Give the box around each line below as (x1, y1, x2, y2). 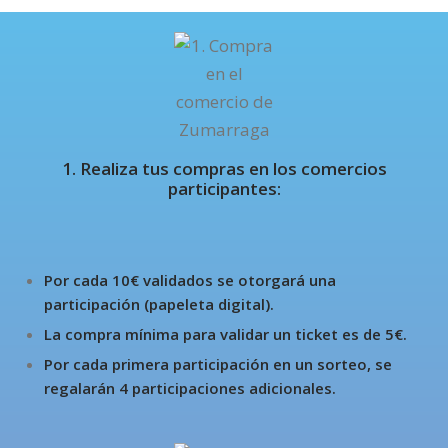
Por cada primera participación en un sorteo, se (44, 354, 393, 375)
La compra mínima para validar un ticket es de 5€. (44, 324, 408, 345)
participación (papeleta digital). (44, 294, 275, 315)
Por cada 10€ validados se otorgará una (44, 270, 337, 291)
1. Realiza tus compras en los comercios (61, 156, 387, 180)
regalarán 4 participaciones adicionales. (44, 378, 337, 399)
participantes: (167, 176, 281, 200)
